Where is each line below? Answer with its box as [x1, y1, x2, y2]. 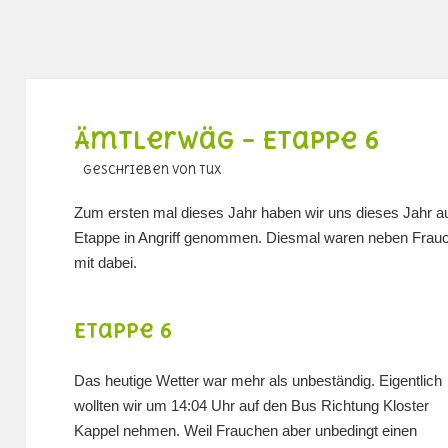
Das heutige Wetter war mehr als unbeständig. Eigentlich [73, 371, 442, 389]
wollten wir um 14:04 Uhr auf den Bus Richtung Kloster [73, 396, 429, 414]
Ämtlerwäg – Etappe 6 [73, 125, 379, 156]
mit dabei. [73, 254, 137, 272]
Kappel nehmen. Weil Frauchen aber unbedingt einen [73, 421, 417, 439]
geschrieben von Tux [73, 163, 222, 178]
